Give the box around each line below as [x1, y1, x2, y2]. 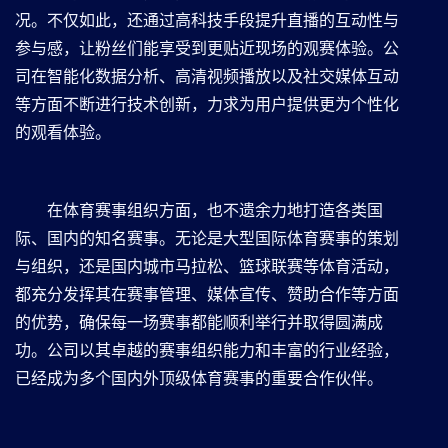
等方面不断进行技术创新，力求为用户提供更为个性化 [15, 95, 399, 113]
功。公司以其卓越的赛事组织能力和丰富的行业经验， [15, 341, 399, 359]
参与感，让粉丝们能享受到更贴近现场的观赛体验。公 [15, 39, 399, 57]
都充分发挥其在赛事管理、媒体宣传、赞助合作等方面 [15, 285, 399, 303]
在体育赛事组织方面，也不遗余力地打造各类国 [47, 201, 383, 219]
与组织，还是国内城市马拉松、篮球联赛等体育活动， [15, 257, 399, 275]
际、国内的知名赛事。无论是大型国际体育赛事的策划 [15, 229, 399, 247]
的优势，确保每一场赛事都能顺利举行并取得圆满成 [15, 313, 383, 331]
